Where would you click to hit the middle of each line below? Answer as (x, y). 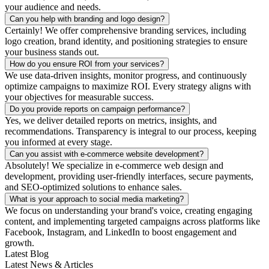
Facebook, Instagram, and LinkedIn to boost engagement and (121, 232)
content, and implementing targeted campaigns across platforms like (132, 222)
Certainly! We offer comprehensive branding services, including (125, 31)
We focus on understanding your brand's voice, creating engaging (128, 211)
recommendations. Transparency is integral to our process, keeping (131, 131)
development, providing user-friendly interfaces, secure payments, (129, 177)
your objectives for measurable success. (79, 97)
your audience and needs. (53, 7)
